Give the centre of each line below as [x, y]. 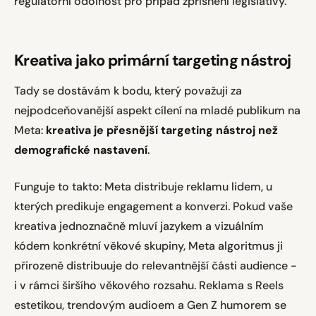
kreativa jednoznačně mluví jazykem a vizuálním [139, 226]
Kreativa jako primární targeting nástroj [153, 60]
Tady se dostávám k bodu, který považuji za [128, 91]
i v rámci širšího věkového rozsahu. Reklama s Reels [149, 285]
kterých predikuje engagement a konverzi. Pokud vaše [153, 206]
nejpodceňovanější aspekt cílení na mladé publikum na [157, 110]
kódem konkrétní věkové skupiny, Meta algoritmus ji [148, 246]
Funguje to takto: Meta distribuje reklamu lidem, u [143, 187]
